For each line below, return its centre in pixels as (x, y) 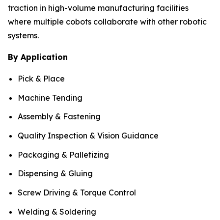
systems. (23, 36)
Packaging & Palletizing (63, 154)
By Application (38, 57)
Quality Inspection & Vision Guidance (88, 136)
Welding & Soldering (57, 211)
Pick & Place (41, 79)
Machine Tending (50, 97)
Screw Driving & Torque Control (77, 193)
